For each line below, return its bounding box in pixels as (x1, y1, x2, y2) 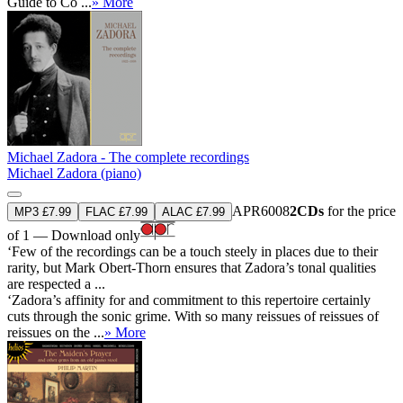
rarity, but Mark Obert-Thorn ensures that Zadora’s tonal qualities (7, 259, 376, 275)
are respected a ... (7, 275, 105, 291)
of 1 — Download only (7, 227, 140, 243)
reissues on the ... (7, 324, 104, 340)
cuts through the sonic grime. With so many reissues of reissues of (7, 308, 379, 324)
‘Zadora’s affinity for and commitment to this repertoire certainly (7, 291, 371, 308)
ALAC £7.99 (162, 204, 225, 219)
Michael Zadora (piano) (7, 165, 141, 181)
